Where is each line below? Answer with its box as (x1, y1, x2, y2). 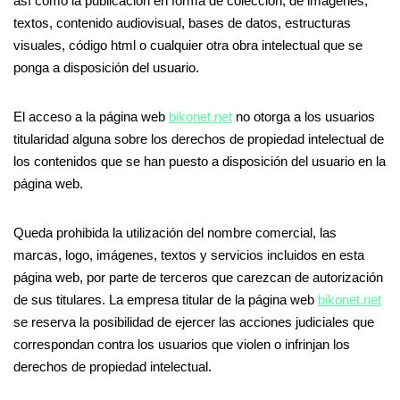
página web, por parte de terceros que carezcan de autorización (13, 270, 383, 285)
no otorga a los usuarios (232, 109, 375, 124)
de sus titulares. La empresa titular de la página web (13, 292, 318, 307)
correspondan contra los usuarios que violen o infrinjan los (13, 337, 350, 352)
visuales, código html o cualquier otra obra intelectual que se (13, 37, 362, 53)
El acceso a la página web (13, 109, 169, 124)
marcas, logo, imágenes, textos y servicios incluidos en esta (13, 247, 364, 262)
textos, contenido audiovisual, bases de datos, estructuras (13, 15, 351, 30)
